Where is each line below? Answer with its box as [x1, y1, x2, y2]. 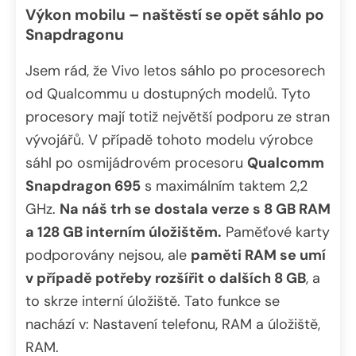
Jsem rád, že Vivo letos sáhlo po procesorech [25, 60, 325, 80]
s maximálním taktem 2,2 [141, 176, 308, 195]
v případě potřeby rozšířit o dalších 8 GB [25, 268, 306, 288]
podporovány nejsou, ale [25, 245, 191, 265]
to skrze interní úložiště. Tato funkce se [25, 291, 280, 311]
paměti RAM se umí [191, 245, 326, 265]
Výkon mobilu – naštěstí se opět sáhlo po [25, 4, 324, 25]
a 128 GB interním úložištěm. [25, 222, 222, 242]
